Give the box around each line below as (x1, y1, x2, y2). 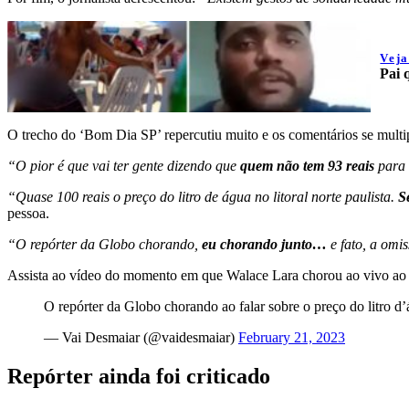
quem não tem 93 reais (236, 158, 378, 174)
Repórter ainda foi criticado (7, 364, 270, 389)
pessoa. (7, 205, 49, 222)
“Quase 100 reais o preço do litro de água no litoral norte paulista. (7, 189, 394, 205)
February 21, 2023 (238, 330, 345, 346)
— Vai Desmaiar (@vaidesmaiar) (44, 330, 238, 346)
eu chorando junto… (202, 236, 330, 253)
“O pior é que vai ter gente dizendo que (7, 158, 236, 174)
